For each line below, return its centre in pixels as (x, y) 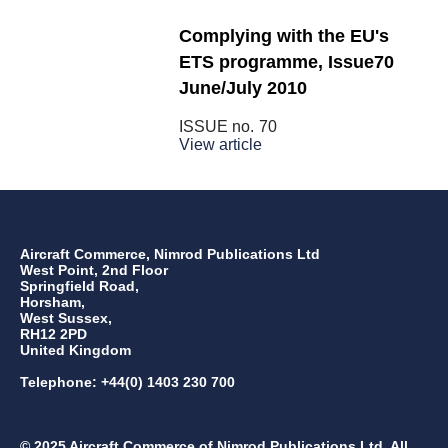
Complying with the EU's (284, 36)
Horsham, (52, 302)
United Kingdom (75, 350)
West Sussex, (66, 318)
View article (220, 145)
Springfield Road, (79, 286)
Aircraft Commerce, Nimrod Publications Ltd (170, 254)
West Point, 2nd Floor (94, 270)
